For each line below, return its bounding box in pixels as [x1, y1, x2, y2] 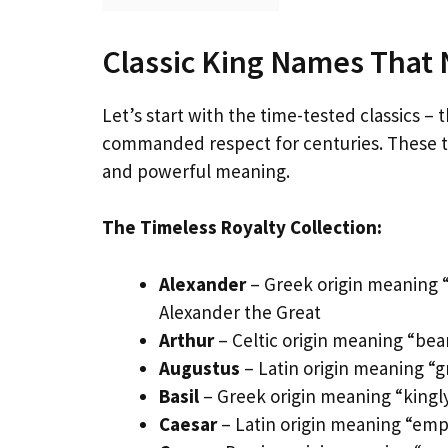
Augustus [159, 355, 240, 380]
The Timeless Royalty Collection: [102, 215, 382, 240]
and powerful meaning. [102, 158, 290, 183]
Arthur [159, 327, 214, 352]
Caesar [159, 411, 217, 436]
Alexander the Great [159, 299, 321, 324]
